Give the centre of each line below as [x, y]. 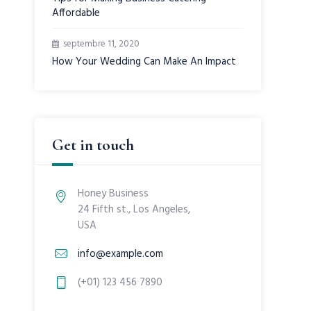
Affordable [76, 13]
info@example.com [121, 254]
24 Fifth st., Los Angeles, [134, 210]
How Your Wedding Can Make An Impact [144, 62]
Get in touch [93, 145]
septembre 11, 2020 [102, 44]
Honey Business [114, 194]
